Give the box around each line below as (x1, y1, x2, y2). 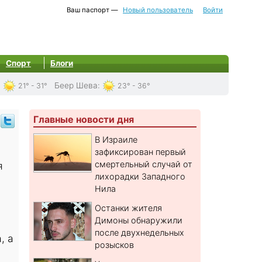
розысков (95, 240, 135, 250)
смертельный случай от (95, 159, 193, 170)
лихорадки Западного (95, 171, 186, 182)
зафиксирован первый (95, 147, 187, 157)
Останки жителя (95, 203, 163, 213)
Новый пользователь (123, 6, 193, 14)
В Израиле (95, 135, 138, 145)
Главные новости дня (33, 113, 135, 126)
